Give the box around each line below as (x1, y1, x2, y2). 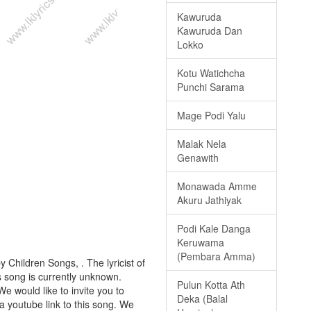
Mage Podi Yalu (177, 108, 246, 123)
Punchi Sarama (177, 80, 244, 94)
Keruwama (177, 235, 224, 250)
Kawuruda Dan (177, 24, 242, 38)
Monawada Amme (177, 179, 257, 194)
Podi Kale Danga (177, 221, 251, 236)
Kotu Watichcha (177, 66, 245, 81)
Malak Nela (177, 137, 226, 151)
